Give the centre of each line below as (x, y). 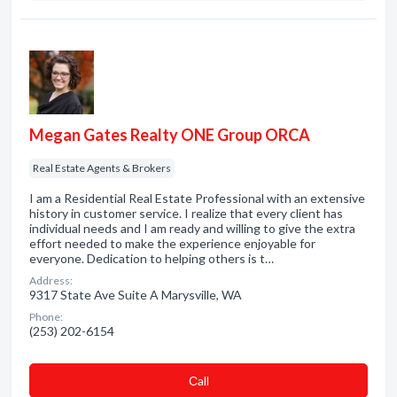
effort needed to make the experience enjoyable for (172, 243)
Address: (51, 280)
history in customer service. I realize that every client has (186, 213)
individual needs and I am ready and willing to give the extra (192, 228)
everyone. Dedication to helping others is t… (152, 258)
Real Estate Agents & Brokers (102, 168)
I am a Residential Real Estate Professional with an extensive (197, 198)
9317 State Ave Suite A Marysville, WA (136, 295)
